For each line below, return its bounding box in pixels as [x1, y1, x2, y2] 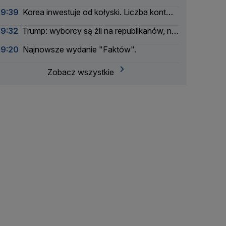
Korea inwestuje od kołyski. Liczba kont [23, 7, 166, 17]
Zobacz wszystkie [47, 67, 114, 77]
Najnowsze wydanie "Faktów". [23, 44, 136, 54]
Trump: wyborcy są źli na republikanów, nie [22, 26, 178, 36]
